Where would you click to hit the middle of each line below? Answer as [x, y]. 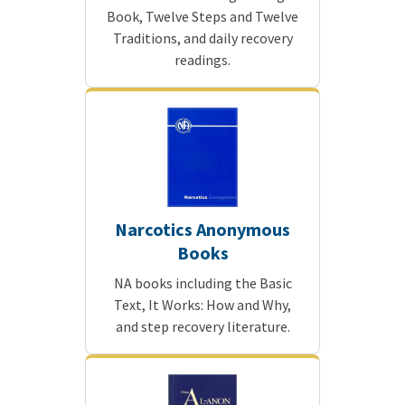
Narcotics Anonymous [202, 230]
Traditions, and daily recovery [202, 38]
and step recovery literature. [202, 327]
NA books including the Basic [202, 283]
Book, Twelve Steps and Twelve [202, 17]
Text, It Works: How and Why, [202, 305]
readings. [202, 60]
